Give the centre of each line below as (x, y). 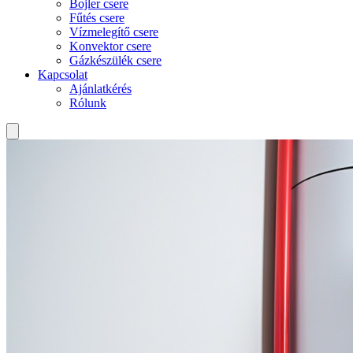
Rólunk (88, 103)
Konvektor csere (110, 46)
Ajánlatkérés (100, 89)
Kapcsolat (63, 74)
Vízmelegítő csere (114, 32)
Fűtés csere (97, 18)
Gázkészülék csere (115, 60)
